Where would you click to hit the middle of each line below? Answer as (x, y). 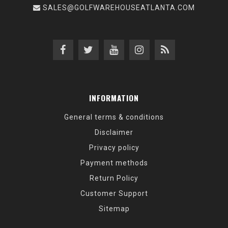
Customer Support (114, 194)
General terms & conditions (114, 117)
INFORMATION (114, 98)
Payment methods (114, 163)
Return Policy (114, 178)
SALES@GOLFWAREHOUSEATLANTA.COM (119, 8)
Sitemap (114, 209)
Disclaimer (114, 133)
